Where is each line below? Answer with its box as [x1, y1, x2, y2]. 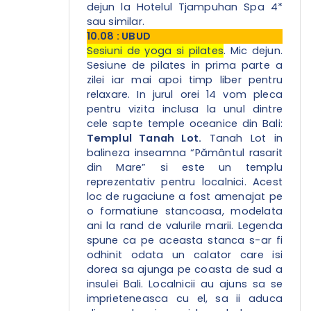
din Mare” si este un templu [86, 160, 283, 175]
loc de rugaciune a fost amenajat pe [86, 190, 283, 204]
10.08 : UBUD [86, 29, 151, 44]
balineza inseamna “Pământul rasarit [86, 146, 283, 160]
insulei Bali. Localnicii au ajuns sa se [86, 277, 283, 292]
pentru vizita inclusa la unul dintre [86, 102, 283, 117]
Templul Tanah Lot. [86, 131, 202, 146]
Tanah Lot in [201, 131, 283, 146]
